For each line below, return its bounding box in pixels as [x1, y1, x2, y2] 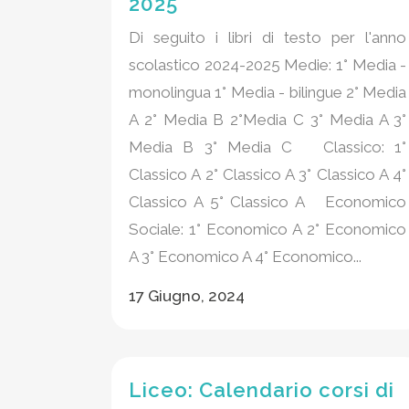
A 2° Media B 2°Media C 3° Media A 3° [129, 110, 407, 130]
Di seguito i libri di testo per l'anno [129, 28, 407, 47]
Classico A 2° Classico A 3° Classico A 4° [129, 165, 407, 184]
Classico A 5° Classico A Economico [129, 193, 407, 212]
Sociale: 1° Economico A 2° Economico [129, 220, 407, 239]
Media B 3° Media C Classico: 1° [129, 138, 407, 157]
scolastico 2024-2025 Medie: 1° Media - [129, 56, 407, 75]
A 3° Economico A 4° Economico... [129, 247, 362, 267]
